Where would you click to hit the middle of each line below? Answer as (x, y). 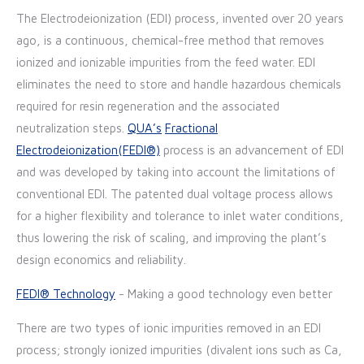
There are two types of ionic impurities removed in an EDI (169, 327)
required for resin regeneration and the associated (148, 106)
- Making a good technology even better (224, 293)
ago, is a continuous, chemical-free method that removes (170, 40)
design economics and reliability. (101, 259)
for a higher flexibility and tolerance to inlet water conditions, (180, 215)
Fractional (191, 128)
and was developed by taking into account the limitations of (176, 171)
